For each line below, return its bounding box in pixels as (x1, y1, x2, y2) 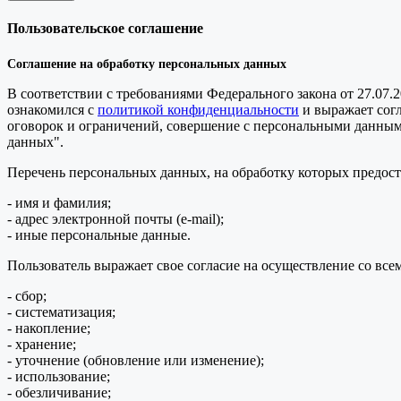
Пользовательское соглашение (7, 20, 203, 36)
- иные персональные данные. (7, 226, 191, 243)
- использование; (7, 368, 110, 384)
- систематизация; (7, 303, 115, 320)
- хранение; (7, 336, 76, 352)
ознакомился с (7, 101, 98, 117)
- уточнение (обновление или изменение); (7, 352, 264, 368)
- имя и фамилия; (7, 194, 111, 210)
